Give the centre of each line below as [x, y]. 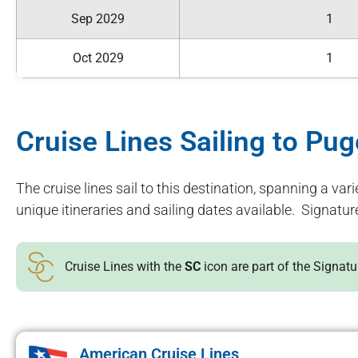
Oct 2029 [98, 58]
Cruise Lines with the [125, 266]
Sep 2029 [98, 18]
